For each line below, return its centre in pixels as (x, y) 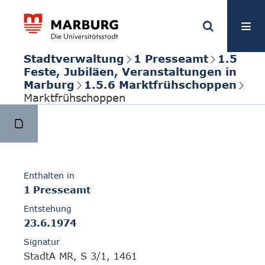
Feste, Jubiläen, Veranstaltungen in (130, 72)
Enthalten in (49, 176)
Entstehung (48, 209)
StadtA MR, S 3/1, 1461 (80, 256)
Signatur (42, 242)
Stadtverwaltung (74, 59)
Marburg (49, 85)
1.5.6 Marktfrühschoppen (160, 85)
